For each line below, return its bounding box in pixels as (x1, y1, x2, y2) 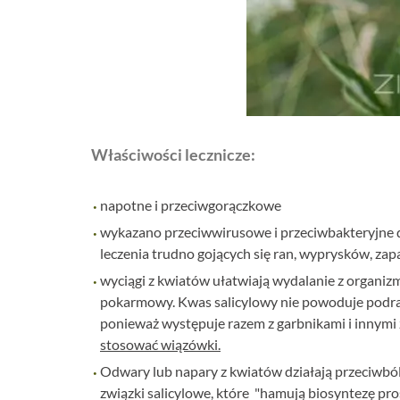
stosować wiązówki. (100, 335, 221, 353)
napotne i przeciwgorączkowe (100, 196, 281, 213)
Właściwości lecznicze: (91, 145, 255, 165)
